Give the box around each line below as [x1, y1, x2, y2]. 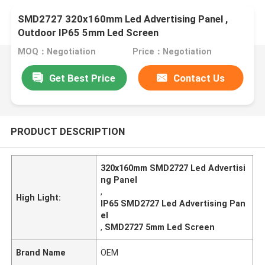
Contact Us [173, 72, 225, 84]
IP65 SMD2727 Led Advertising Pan [101, 198, 246, 208]
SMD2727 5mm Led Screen [105, 222, 215, 232]
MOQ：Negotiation [18, 47, 96, 57]
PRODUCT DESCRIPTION [10, 125, 125, 137]
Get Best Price [49, 72, 116, 84]
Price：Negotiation [132, 47, 212, 57]
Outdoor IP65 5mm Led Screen [18, 27, 159, 39]
